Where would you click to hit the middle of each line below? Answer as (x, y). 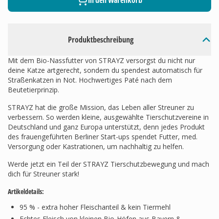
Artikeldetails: (26, 191)
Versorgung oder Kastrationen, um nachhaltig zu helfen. (96, 146)
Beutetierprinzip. (33, 90)
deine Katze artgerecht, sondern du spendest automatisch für (105, 70)
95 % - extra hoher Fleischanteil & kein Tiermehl (95, 207)
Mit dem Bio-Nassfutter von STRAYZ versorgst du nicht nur (101, 60)
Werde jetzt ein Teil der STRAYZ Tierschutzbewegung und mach (109, 164)
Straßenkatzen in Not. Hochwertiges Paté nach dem (90, 80)
